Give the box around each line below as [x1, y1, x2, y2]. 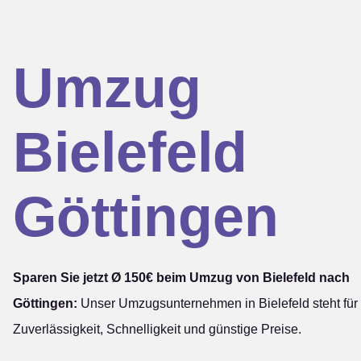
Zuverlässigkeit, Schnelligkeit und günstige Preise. [13, 322, 301, 336]
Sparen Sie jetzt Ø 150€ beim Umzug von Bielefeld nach [13, 271, 350, 284]
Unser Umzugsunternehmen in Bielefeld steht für [77, 297, 358, 310]
